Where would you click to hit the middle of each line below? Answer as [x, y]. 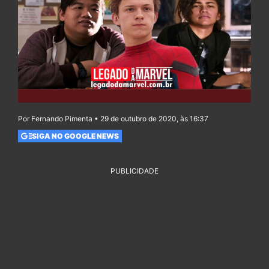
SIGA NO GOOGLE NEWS [75, 136]
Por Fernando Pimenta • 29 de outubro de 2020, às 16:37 [113, 119]
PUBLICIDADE [134, 171]
